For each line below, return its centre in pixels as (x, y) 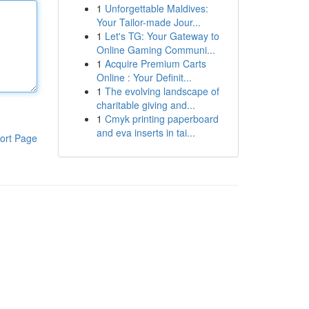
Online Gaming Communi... (156, 50)
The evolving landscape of (162, 91)
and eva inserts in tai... (146, 132)
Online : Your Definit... (144, 77)
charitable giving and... (146, 105)
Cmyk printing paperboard (161, 119)
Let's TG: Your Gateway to (162, 36)
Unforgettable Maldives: (156, 8)
